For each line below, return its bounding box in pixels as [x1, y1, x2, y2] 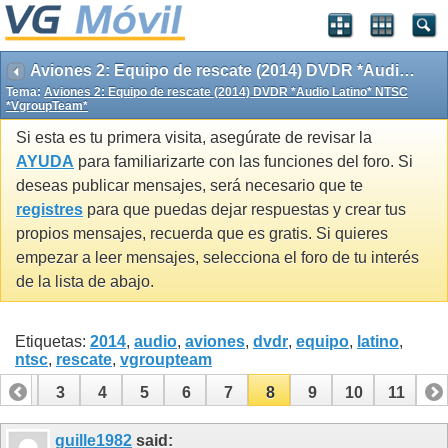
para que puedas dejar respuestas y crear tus [83, 201, 406, 219]
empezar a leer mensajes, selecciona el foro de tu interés [16, 249, 419, 267]
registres [16, 201, 83, 219]
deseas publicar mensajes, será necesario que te [16, 177, 363, 195]
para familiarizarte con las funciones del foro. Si [74, 153, 413, 171]
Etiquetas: [15, 332, 90, 350]
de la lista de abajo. [16, 273, 154, 291]
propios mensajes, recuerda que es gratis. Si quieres [16, 225, 388, 243]
